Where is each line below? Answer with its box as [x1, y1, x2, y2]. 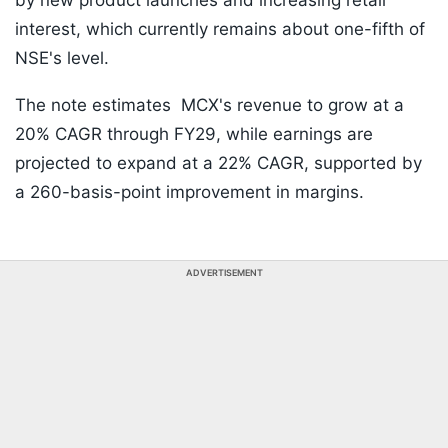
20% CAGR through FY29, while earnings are [15, 124, 373, 145]
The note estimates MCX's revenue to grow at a [15, 95, 404, 116]
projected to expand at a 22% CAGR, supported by [15, 153, 422, 174]
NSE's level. [15, 48, 109, 69]
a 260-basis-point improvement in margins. [15, 182, 369, 203]
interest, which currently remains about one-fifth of [15, 19, 425, 40]
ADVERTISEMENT [185, 267, 263, 279]
